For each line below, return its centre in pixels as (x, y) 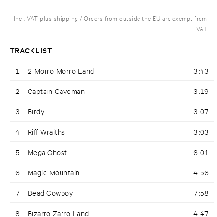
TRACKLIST (31, 50)
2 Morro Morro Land (61, 71)
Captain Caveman (56, 91)
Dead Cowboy (50, 193)
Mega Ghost (47, 152)
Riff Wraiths (46, 132)
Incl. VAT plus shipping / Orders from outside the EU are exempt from (110, 18)
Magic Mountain (54, 172)
